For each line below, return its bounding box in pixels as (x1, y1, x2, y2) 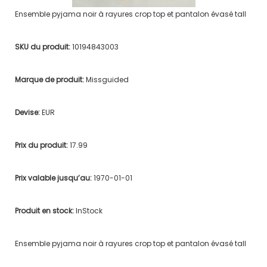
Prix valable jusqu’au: (14, 172, 94, 183)
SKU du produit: (14, 41, 72, 52)
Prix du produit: (14, 139, 70, 150)
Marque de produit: (14, 74, 86, 85)
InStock (75, 205, 103, 216)
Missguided (85, 74, 129, 85)
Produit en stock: (14, 205, 76, 216)
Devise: (14, 107, 42, 117)
